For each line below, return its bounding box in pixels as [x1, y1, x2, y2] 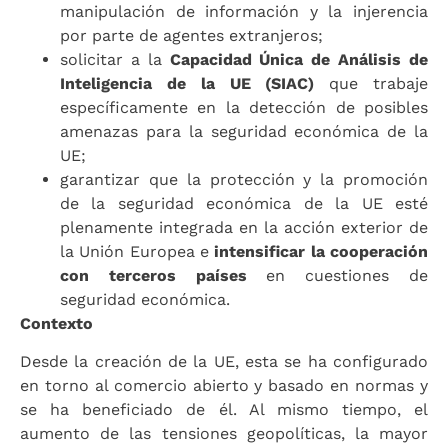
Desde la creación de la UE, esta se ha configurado [20, 352, 428, 372]
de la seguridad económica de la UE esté [60, 193, 428, 213]
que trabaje [314, 73, 429, 93]
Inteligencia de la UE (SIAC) [60, 73, 315, 93]
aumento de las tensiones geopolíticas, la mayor [20, 424, 428, 444]
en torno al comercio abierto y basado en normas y [20, 376, 428, 396]
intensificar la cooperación [214, 241, 429, 261]
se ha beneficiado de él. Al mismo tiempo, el [20, 400, 428, 420]
